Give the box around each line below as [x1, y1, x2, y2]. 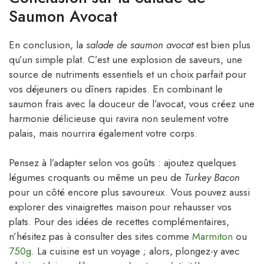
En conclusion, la [9, 37, 86, 52]
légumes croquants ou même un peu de [9, 170, 184, 185]
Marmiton [192, 229, 233, 244]
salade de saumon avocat [86, 37, 193, 52]
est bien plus [193, 37, 250, 52]
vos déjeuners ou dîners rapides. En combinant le [9, 81, 223, 96]
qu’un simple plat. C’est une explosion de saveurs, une [9, 52, 242, 67]
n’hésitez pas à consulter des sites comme [9, 229, 192, 244]
